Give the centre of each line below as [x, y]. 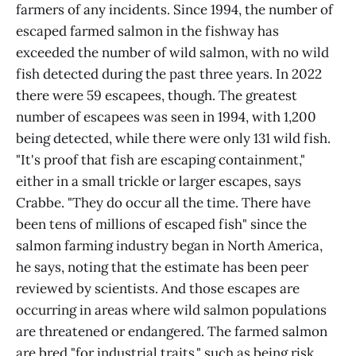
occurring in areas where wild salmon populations [171, 310]
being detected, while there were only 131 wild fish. [173, 139]
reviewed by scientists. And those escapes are [158, 289]
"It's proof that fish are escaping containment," [161, 160]
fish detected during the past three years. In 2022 [169, 74]
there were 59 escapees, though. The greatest [157, 96]
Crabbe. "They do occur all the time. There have [163, 203]
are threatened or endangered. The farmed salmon [172, 332]
